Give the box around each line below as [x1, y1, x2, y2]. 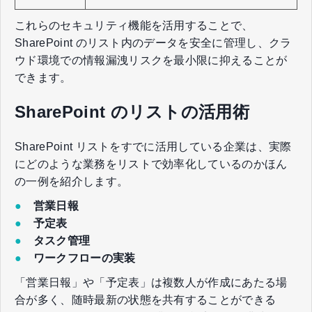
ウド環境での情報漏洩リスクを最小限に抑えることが [15, 54, 288, 66]
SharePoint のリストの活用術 [15, 102, 250, 121]
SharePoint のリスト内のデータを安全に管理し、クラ [15, 36, 292, 49]
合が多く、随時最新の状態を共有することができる [15, 293, 276, 306]
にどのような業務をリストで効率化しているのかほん [15, 157, 288, 170]
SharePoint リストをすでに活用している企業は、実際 [15, 140, 292, 153]
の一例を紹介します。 [15, 175, 129, 187]
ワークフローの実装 [22, 251, 136, 264]
